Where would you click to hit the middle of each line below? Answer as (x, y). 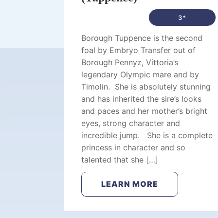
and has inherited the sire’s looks (141, 99)
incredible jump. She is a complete (147, 135)
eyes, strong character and (131, 123)
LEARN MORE (130, 184)
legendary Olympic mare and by (140, 74)
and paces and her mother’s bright (144, 111)
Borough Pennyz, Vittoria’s (130, 62)
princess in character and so (133, 147)
